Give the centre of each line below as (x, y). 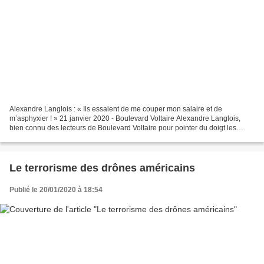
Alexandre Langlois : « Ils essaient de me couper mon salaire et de (116, 109)
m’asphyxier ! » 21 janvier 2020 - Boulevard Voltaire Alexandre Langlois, (125, 118)
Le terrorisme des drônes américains (102, 168)
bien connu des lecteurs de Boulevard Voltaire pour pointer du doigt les (123, 128)
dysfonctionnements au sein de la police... (76, 137)
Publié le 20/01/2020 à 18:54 (56, 189)
